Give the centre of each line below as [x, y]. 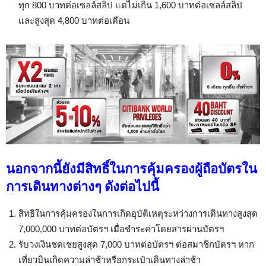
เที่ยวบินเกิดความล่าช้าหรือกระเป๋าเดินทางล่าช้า [110, 259]
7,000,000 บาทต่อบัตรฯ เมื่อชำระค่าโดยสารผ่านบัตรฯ [121, 229]
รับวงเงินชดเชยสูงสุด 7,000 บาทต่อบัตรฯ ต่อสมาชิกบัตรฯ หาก [136, 244]
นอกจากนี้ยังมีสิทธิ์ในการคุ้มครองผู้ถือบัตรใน [132, 169]
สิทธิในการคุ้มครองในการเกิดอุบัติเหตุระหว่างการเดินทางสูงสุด [138, 213]
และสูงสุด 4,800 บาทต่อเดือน [74, 20]
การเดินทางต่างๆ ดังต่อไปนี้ [83, 186]
